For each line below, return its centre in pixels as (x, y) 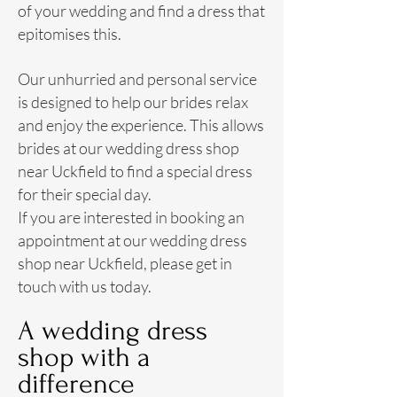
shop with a (84, 358)
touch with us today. (85, 286)
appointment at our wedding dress (132, 240)
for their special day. (85, 194)
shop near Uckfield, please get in (125, 263)
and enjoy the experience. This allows (141, 125)
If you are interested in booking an (131, 217)
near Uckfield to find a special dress (135, 171)
